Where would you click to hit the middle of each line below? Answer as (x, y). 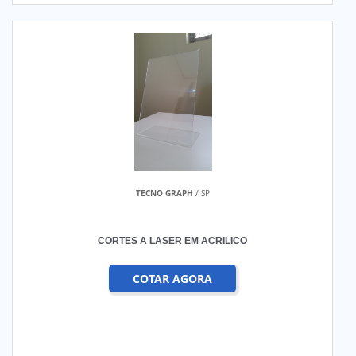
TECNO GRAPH (164, 193)
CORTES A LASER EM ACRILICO (173, 241)
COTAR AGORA (173, 279)
